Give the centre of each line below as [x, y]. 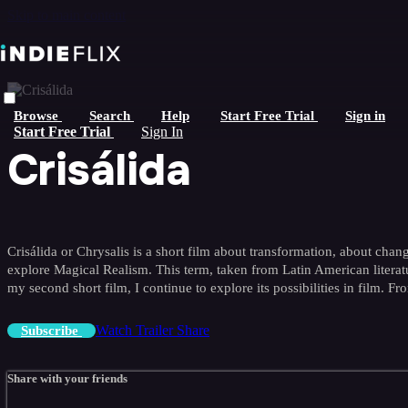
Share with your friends [67, 379]
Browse [38, 115]
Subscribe [51, 331]
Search [112, 115]
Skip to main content [66, 15]
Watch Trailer [136, 330]
